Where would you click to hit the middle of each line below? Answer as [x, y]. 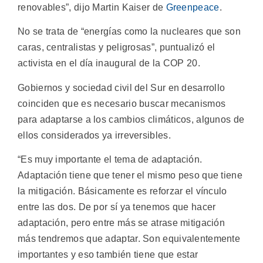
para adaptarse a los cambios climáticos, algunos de [131, 119]
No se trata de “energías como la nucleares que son [129, 32]
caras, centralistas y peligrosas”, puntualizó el [117, 48]
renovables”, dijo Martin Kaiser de [92, 7]
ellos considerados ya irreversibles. [94, 135]
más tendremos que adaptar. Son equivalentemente [129, 238]
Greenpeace [193, 7]
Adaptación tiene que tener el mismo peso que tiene [130, 175]
